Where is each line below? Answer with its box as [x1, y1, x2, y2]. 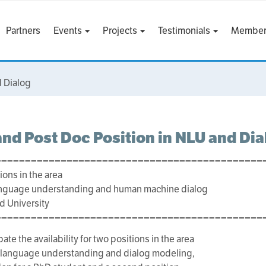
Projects [102, 24, 139, 37]
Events [53, 24, 84, 37]
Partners [5, 24, 40, 37]
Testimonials [157, 24, 212, 37]
